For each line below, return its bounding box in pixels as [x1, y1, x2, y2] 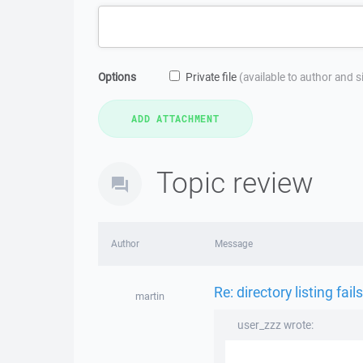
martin [135, 289, 164, 303]
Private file [186, 70, 239, 84]
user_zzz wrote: [237, 318, 314, 332]
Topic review [156, 163, 314, 201]
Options [98, 70, 136, 84]
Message [214, 237, 253, 250]
